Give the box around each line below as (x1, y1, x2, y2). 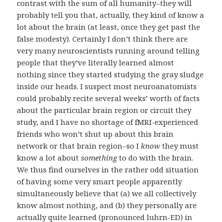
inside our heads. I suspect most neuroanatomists (17, 81, 197, 92)
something (81, 153, 117, 163)
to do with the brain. (117, 153, 194, 163)
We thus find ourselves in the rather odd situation (17, 165, 199, 175)
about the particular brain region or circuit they (17, 105, 192, 115)
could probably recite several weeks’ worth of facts (17, 93, 200, 104)
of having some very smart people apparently (17, 176, 182, 187)
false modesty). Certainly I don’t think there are (17, 34, 188, 44)
